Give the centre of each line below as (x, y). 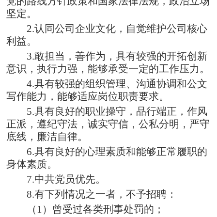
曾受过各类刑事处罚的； (108, 209)
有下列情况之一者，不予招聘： (106, 194)
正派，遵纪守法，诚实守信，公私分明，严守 (108, 124)
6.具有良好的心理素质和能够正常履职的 (117, 151)
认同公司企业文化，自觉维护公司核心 (121, 28)
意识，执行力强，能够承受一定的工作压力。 (108, 69)
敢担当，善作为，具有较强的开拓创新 (121, 56)
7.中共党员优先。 (66, 179)
